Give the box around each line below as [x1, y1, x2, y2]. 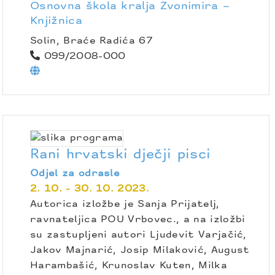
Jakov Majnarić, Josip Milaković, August [30, 246, 250, 256]
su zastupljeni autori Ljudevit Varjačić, [30, 230, 247, 241]
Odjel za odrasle [30, 169, 120, 179]
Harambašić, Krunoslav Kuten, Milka [30, 261, 227, 271]
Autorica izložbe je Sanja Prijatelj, [30, 199, 220, 210]
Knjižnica [30, 15, 82, 26]
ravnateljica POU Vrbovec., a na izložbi [30, 215, 246, 225]
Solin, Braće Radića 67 [30, 36, 153, 47]
